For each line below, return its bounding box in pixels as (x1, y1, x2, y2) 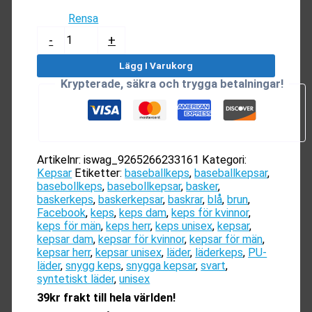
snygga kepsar (126, 259, 196, 273)
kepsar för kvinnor (98, 233, 185, 247)
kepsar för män (189, 233, 263, 247)
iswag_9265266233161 (84, 153, 200, 167)
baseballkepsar (194, 166, 268, 180)
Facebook (37, 206, 86, 220)
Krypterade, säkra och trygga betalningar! (61, 77, 283, 91)
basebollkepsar (107, 180, 182, 194)
